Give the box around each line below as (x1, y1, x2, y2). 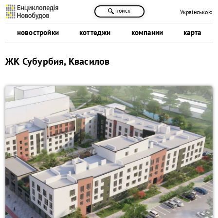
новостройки (17, 27, 59, 37)
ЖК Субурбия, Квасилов (5, 54, 110, 68)
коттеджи (79, 27, 111, 37)
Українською (180, 8, 213, 16)
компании (131, 27, 163, 37)
